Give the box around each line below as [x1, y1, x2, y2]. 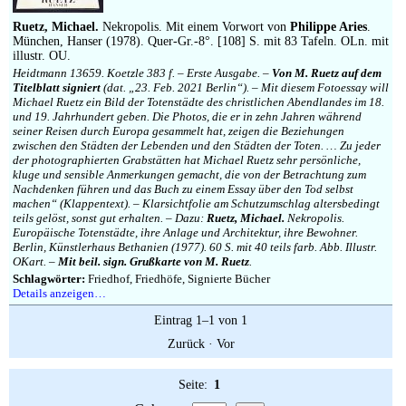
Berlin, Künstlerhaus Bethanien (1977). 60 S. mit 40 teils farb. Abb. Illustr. [13, 240, 377, 254]
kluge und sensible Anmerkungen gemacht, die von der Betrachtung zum [13, 168, 366, 181]
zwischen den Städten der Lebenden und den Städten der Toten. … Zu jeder [13, 139, 381, 152]
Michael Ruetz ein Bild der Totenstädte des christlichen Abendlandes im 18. [13, 95, 384, 109]
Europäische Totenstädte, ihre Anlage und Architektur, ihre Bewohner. [13, 226, 358, 239]
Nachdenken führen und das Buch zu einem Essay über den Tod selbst [13, 182, 353, 196]
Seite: [179, 378, 211, 391]
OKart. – [13, 255, 58, 268]
